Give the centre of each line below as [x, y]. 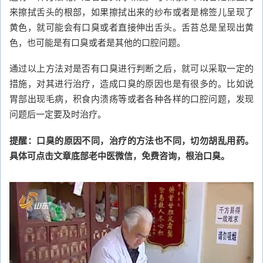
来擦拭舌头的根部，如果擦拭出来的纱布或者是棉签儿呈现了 [131, 11]
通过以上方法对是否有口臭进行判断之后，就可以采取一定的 [131, 68]
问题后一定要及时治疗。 [58, 114]
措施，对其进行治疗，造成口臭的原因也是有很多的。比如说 [131, 83]
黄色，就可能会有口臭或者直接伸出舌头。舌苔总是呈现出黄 [131, 26]
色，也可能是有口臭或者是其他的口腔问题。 [97, 42]
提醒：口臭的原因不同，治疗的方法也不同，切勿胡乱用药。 [131, 140]
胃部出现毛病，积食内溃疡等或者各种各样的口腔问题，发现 [131, 99]
